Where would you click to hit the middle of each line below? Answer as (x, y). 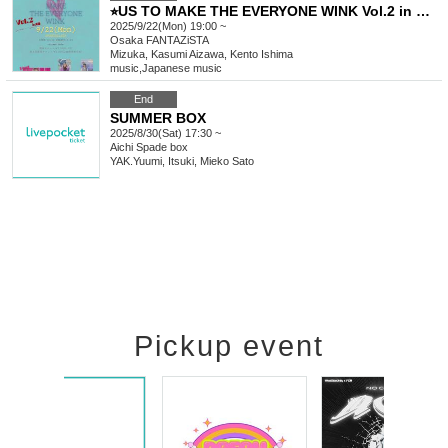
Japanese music (182, 68)
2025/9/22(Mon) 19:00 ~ (168, 26)
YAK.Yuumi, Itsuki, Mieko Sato (182, 161)
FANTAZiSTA (177, 40)
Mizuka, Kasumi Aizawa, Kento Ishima (201, 54)
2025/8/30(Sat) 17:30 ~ (165, 133)
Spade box (162, 147)
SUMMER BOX (158, 118)
